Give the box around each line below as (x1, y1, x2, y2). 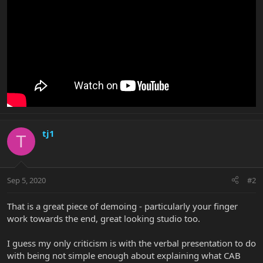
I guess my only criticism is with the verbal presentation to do (7, 237, 256, 249)
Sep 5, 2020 (7, 174, 46, 186)
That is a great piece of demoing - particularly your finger (7, 200, 238, 212)
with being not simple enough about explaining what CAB (7, 249, 241, 261)
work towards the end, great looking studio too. (7, 212, 200, 224)
